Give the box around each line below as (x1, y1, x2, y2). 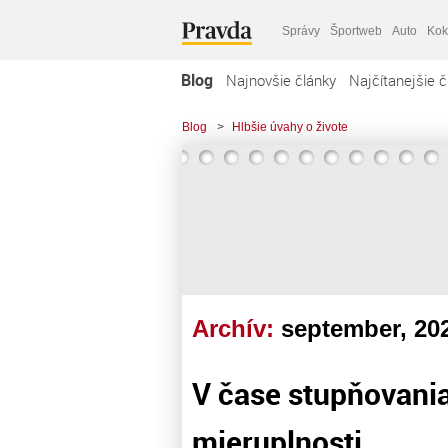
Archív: (192, 315, 281, 342)
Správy (282, 23, 320, 38)
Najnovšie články (226, 70, 336, 90)
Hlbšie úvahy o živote (232, 120, 348, 134)
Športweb (330, 23, 382, 38)
